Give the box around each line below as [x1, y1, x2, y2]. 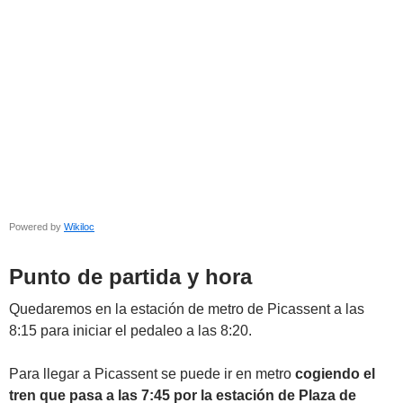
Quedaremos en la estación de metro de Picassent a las [9, 301, 364, 317]
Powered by [9, 221, 64, 232]
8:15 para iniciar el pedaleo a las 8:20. [9, 323, 252, 338]
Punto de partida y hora [9, 264, 252, 289]
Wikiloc [64, 221, 94, 232]
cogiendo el [295, 366, 375, 381]
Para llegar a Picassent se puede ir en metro [9, 366, 295, 381]
